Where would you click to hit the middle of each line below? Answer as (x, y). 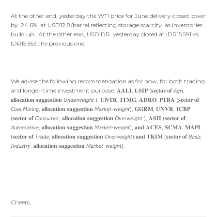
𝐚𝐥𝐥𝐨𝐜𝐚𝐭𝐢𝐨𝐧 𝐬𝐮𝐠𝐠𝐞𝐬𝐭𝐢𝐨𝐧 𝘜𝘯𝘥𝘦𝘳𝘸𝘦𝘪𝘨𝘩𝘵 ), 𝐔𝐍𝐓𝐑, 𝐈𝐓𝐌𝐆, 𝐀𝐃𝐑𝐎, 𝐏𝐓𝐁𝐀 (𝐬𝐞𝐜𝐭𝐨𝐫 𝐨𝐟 (105, 100)
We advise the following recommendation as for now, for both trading (108, 81)
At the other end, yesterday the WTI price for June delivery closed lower (108, 16)
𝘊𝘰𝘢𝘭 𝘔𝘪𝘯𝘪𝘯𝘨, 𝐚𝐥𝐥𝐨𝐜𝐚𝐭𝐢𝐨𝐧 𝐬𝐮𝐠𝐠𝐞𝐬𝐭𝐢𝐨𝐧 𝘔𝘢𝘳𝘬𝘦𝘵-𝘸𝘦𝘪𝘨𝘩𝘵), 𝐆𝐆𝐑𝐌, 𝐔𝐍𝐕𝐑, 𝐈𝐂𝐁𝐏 (101, 109)
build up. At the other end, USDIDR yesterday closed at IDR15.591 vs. (106, 34)
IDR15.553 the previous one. (48, 44)
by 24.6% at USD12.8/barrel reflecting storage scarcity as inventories (107, 25)
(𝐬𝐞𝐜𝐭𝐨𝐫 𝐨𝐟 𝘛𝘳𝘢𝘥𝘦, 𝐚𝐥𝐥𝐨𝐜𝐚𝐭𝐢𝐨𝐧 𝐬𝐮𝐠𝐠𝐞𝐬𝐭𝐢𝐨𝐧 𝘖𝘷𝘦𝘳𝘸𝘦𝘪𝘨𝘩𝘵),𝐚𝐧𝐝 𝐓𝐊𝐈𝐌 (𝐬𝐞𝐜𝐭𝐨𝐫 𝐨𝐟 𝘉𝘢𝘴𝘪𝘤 (106, 137)
